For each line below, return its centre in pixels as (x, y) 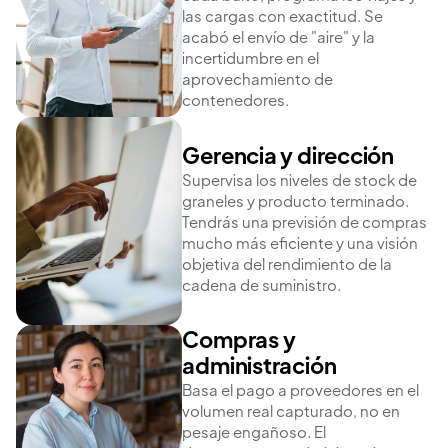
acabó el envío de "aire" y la (279, 39)
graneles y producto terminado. (296, 202)
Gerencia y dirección (288, 157)
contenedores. (236, 102)
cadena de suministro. (262, 286)
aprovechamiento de (258, 81)
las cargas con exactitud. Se (283, 18)
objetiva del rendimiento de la (287, 265)
